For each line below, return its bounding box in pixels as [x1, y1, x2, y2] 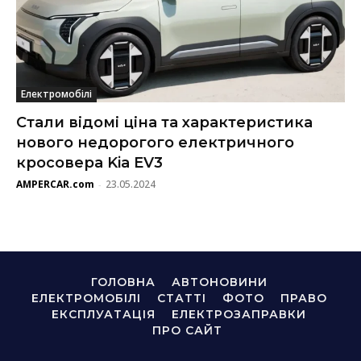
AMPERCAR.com [16, 176, 94, 191]
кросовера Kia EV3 [16, 153, 163, 172]
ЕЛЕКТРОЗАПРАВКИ [172, 306, 306, 322]
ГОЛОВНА [90, 274, 156, 289]
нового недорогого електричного [16, 133, 294, 151]
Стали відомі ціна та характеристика [16, 113, 313, 131]
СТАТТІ [156, 290, 206, 305]
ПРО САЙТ [151, 322, 222, 338]
